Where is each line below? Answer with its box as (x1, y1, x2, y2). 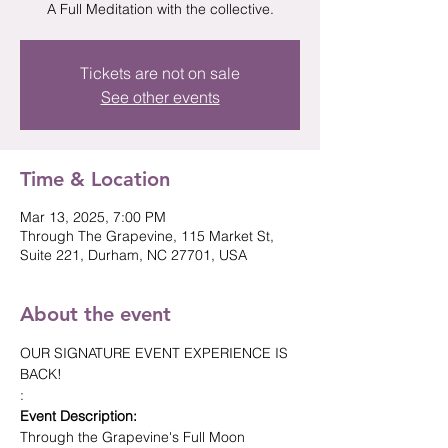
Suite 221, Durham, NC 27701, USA (20, 246, 247, 264)
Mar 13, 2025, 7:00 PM (20, 208, 166, 226)
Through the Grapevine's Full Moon (20, 428, 249, 446)
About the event (20, 302, 171, 326)
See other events (100, 87, 220, 107)
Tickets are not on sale (80, 63, 240, 83)
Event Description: (20, 407, 137, 425)
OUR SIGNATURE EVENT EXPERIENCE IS (20, 344, 292, 362)
